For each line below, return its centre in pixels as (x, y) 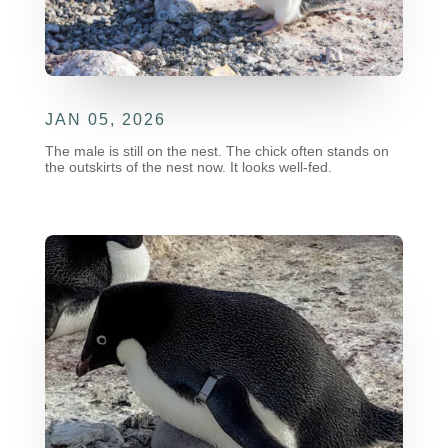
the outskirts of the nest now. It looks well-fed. (188, 167)
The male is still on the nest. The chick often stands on (216, 151)
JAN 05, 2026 (105, 120)
